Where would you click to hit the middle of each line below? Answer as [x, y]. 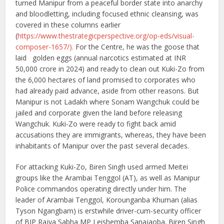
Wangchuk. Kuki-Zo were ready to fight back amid [96, 124]
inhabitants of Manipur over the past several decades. [104, 146]
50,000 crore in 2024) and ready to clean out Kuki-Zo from [110, 69]
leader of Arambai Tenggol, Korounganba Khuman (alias [107, 200]
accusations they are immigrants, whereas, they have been [111, 135]
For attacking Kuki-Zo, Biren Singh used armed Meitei [102, 167]
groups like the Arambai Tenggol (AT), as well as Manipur [108, 178]
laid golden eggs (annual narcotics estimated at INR [101, 58]
